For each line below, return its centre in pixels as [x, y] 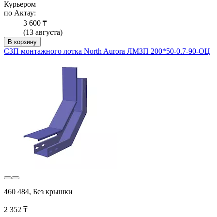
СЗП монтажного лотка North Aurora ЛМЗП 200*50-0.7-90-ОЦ [107, 51]
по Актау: [20, 13]
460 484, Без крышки [38, 191]
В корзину [22, 42]
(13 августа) [43, 32]
